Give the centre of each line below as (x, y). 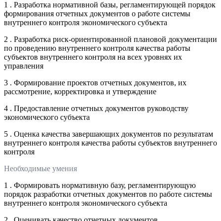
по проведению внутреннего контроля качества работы (97, 48)
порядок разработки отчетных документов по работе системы (108, 194)
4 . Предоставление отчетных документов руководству (96, 108)
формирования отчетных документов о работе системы (97, 13)
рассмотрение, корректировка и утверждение (80, 91)
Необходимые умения (40, 168)
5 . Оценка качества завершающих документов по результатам (109, 134)
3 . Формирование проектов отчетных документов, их (95, 82)
